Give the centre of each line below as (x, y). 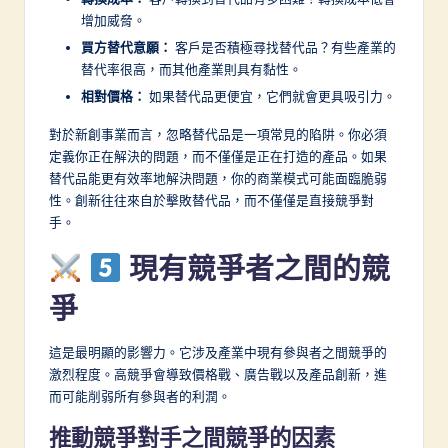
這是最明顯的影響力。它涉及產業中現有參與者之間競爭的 (218, 351)
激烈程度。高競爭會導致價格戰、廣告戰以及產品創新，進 (218, 373)
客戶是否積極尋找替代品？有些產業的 (284, 46)
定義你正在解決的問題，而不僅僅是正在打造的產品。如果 (218, 155)
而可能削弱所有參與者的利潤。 (140, 395)
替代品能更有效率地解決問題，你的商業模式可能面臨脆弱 (218, 177)
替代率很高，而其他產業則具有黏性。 (191, 68)
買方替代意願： (126, 46)
